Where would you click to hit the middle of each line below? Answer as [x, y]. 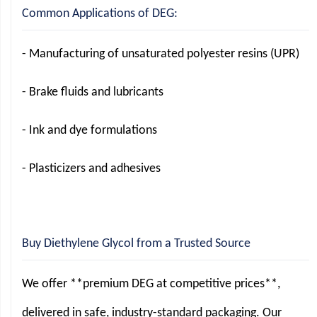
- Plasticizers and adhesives [91, 169]
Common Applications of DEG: [100, 14]
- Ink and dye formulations [90, 131]
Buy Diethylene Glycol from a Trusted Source [136, 244]
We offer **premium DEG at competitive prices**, [151, 284]
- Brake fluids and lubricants [93, 93]
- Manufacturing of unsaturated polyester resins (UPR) [161, 54]
